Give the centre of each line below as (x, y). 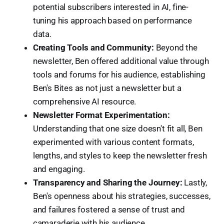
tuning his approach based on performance (112, 21)
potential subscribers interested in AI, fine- (111, 7)
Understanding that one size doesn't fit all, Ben (117, 129)
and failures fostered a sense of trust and (109, 210)
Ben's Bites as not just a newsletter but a (107, 88)
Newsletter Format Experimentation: (101, 115)
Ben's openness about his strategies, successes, (121, 196)
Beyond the (175, 48)
